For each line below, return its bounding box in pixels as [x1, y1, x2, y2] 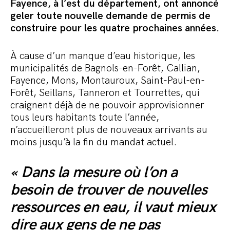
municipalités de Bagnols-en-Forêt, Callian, [10, 62, 200, 75]
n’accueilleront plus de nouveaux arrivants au [10, 124, 207, 137]
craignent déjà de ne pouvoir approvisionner [10, 99, 204, 112]
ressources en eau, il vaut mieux [10, 198, 216, 217]
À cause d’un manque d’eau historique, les [10, 50, 195, 63]
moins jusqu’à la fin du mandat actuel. [10, 136, 177, 149]
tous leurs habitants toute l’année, [10, 111, 159, 124]
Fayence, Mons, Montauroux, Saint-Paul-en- [10, 74, 205, 87]
